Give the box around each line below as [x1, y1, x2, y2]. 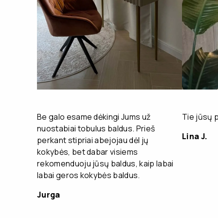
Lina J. [182, 131, 208, 142]
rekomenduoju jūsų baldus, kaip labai [37, 158, 174, 169]
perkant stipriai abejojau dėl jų [37, 135, 149, 145]
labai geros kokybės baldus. [37, 170, 140, 181]
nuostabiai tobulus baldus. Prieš [37, 123, 155, 134]
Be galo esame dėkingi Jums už [37, 111, 151, 122]
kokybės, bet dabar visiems [37, 146, 138, 157]
